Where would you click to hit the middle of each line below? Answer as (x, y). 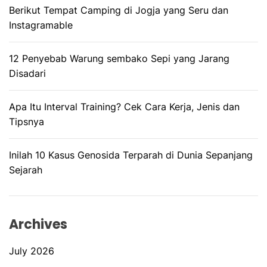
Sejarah (26, 170)
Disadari (27, 73)
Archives (38, 224)
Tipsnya (27, 121)
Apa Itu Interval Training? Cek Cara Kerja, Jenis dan (124, 106)
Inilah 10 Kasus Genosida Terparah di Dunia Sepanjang (131, 155)
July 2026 (32, 251)
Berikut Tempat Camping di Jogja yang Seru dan (119, 10)
